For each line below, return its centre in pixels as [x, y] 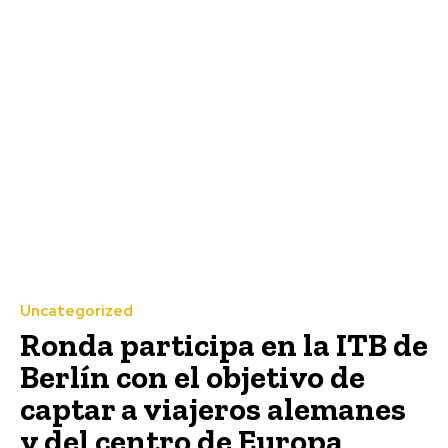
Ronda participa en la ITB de [224, 344]
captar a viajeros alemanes [213, 408]
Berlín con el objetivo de [192, 376]
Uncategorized [76, 310]
